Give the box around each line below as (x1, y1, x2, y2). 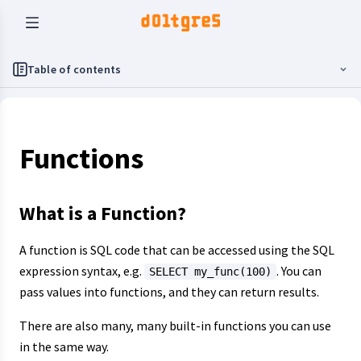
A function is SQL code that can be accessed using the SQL (19, 242, 334, 258)
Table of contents (27, 62, 122, 77)
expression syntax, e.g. (19, 263, 144, 279)
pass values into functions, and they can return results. (19, 284, 319, 300)
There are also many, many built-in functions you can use (19, 317, 331, 334)
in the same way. (19, 338, 109, 355)
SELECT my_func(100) (149, 265, 272, 278)
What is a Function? (19, 201, 186, 226)
